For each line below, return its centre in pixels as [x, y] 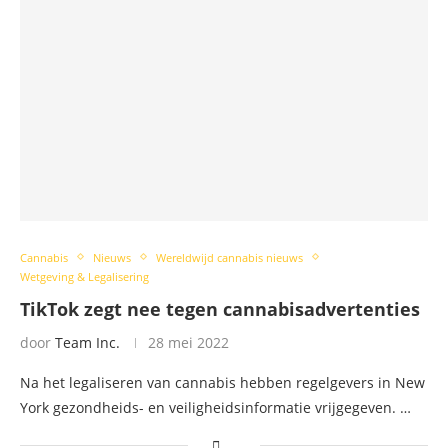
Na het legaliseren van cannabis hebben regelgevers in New [222, 382]
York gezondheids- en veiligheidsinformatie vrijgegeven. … [215, 407]
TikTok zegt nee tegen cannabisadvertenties [220, 308]
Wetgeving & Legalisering [84, 276]
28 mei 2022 [188, 342]
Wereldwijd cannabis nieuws [229, 257]
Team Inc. [87, 342]
